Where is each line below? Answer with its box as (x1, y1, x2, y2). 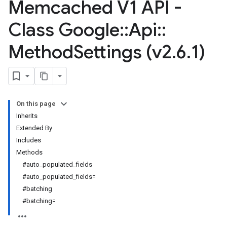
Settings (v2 (73, 41, 172, 63)
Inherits (16, 112, 37, 120)
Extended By (16, 124, 52, 132)
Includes (16, 136, 41, 144)
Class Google (8, 18, 120, 41)
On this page (16, 100, 56, 107)
